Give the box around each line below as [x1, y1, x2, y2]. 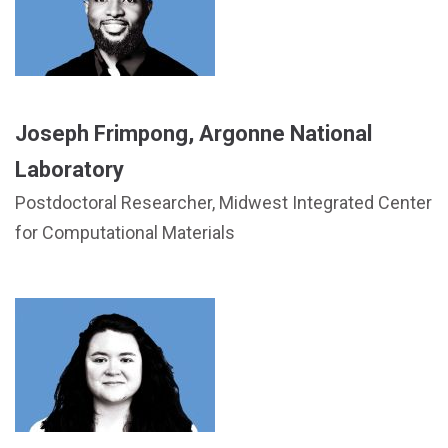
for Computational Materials [15, 222, 235, 243]
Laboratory [15, 157, 124, 182]
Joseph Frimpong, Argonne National [15, 121, 372, 146]
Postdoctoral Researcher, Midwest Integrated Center [15, 192, 432, 213]
